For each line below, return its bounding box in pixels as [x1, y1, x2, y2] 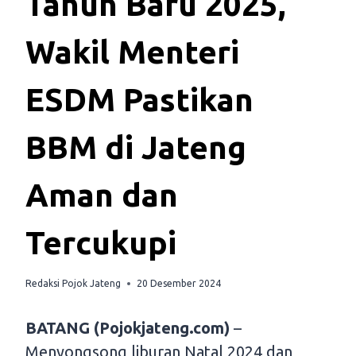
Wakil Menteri [25, 34, 239, 71]
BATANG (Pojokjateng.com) [25, 319, 230, 338]
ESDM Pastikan [25, 82, 253, 118]
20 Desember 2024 [137, 278, 221, 289]
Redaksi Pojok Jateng [25, 278, 121, 289]
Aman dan [25, 177, 178, 214]
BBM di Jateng [25, 130, 246, 166]
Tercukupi [25, 225, 176, 261]
